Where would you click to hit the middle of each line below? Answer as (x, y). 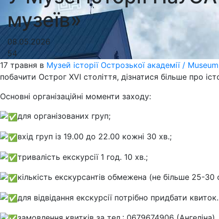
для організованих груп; (64, 116)
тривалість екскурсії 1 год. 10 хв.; (83, 157)
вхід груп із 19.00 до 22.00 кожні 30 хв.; (95, 136)
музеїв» (44, 20)
